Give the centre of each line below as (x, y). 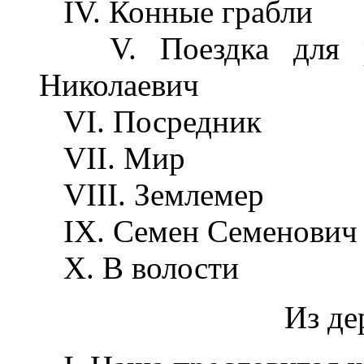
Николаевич (119, 84)
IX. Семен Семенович (198, 231)
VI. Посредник (150, 121)
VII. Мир (112, 158)
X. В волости (139, 267)
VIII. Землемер (152, 194)
